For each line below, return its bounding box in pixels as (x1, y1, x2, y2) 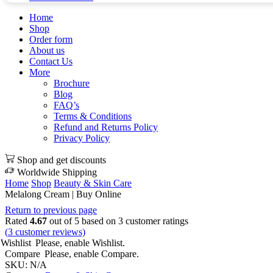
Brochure (54, 78, 90, 89)
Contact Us (29, 56, 73, 67)
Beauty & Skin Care (54, 178, 132, 189)
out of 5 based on (47, 216, 118, 227)
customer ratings (123, 216, 188, 227)
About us (29, 45, 65, 56)
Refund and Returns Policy (54, 122, 158, 133)
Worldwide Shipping (17, 167, 97, 178)
